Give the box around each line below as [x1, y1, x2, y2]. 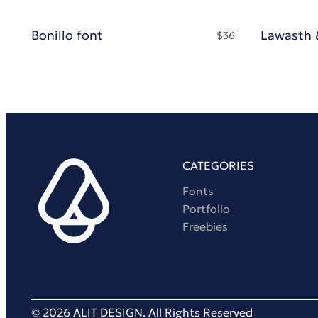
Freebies [182, 219, 228, 234]
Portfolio [182, 202, 230, 216]
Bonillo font [31, 27, 103, 43]
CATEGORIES [182, 158, 254, 173]
